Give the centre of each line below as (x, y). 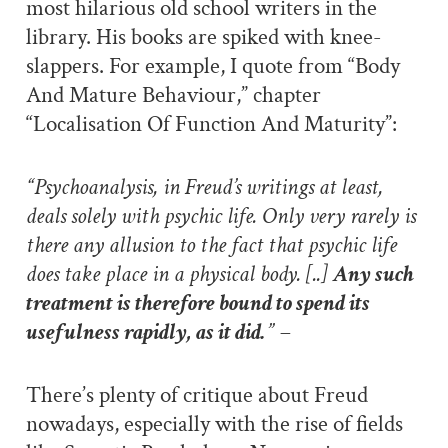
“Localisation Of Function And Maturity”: (211, 125)
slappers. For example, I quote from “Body (212, 67)
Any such (373, 274)
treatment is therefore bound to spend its (197, 303)
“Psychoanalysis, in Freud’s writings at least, (204, 187)
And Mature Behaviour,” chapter (173, 96)
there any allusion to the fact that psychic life (211, 245)
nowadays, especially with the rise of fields (214, 424)
